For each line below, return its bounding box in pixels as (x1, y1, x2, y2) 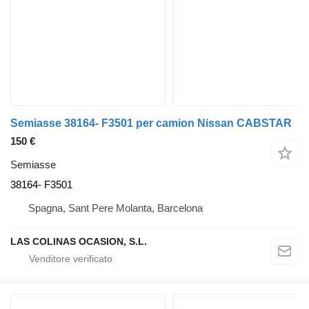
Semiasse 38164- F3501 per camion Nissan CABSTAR (10, 117, 292, 129)
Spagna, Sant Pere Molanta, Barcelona (28, 202, 203, 214)
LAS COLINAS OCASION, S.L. (10, 236, 147, 247)
